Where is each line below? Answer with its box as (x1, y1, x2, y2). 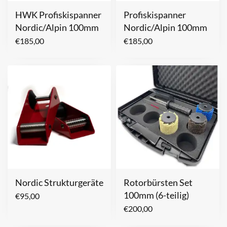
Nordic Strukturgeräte (15, 176, 103, 188)
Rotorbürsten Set (124, 176, 193, 188)
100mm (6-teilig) (124, 189, 189, 201)
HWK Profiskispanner (15, 9, 101, 20)
